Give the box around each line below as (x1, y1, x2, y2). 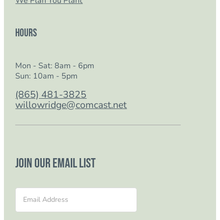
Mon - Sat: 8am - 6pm (15, 60, 95, 72)
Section (15, 186, 39, 196)
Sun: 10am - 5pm (15, 71, 78, 82)
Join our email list (15, 155, 96, 171)
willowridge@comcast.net (15, 98, 127, 112)
